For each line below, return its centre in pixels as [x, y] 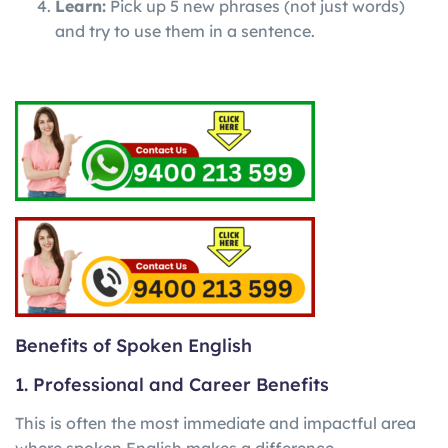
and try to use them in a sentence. [185, 30]
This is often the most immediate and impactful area [215, 423]
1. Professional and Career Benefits [172, 384]
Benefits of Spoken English [133, 345]
